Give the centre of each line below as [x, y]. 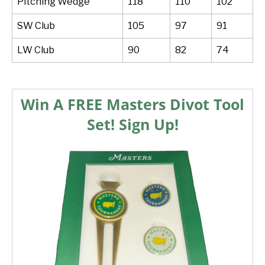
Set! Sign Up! [132, 124]
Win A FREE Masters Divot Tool [132, 104]
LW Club [36, 50]
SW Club [36, 26]
